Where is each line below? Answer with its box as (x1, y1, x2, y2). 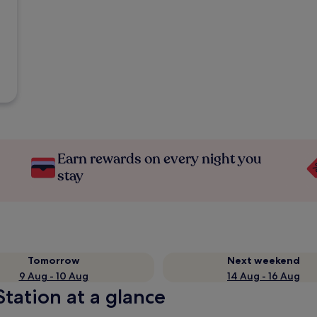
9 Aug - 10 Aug (18, 270, 88, 282)
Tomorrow (27, 254, 80, 267)
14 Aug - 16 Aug (227, 270, 300, 282)
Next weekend (227, 254, 300, 267)
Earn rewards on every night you (57, 149, 263, 168)
